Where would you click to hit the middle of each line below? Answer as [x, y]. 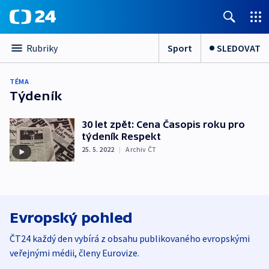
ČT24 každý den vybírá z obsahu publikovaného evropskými [130, 238]
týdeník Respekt [121, 136]
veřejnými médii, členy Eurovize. [74, 252]
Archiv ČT [141, 149]
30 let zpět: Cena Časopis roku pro [163, 124]
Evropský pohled [71, 217]
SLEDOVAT [239, 48]
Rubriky [42, 48]
